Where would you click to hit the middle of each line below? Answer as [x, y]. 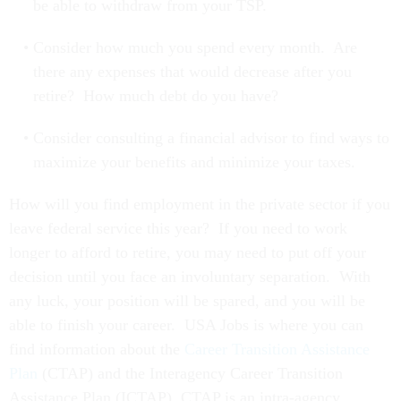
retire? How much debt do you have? [158, 96]
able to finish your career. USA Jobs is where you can [186, 325]
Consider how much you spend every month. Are [195, 48]
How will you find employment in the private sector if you [200, 205]
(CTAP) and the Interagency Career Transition [190, 374]
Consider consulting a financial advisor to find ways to [211, 138]
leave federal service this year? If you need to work [178, 229]
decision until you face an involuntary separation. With [190, 277]
